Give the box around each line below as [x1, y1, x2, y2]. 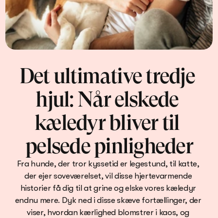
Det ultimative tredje [19, 64, 195, 88]
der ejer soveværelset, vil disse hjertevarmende [24, 171, 192, 181]
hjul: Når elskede [36, 87, 179, 111]
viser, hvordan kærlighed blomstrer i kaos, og [27, 208, 190, 217]
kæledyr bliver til [35, 110, 180, 135]
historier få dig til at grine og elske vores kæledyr [20, 183, 196, 193]
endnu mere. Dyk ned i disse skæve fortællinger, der [15, 196, 201, 205]
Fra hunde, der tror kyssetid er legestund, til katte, [17, 159, 200, 168]
